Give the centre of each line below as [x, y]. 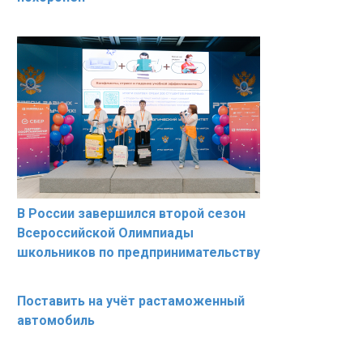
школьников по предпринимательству [139, 253]
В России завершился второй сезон [131, 214]
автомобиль [56, 321]
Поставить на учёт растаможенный [131, 301]
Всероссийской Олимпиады [105, 233]
